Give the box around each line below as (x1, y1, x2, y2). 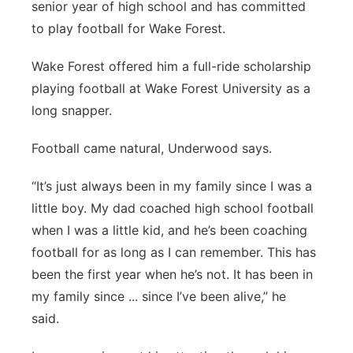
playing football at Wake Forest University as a (32, 80, 310, 96)
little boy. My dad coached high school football (32, 200, 314, 216)
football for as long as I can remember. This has (32, 244, 316, 260)
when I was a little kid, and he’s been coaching (32, 222, 307, 238)
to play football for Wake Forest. (32, 20, 229, 36)
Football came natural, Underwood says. (32, 140, 280, 156)
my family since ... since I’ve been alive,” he (32, 288, 286, 304)
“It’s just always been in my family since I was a (32, 178, 312, 194)
